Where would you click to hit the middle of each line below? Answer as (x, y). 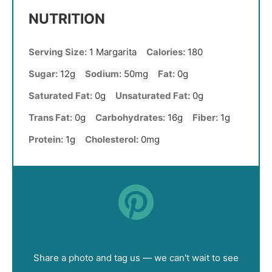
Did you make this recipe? (136, 237)
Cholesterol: (112, 140)
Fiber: (205, 118)
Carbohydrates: (130, 118)
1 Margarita (113, 52)
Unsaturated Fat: (153, 96)
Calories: (166, 52)
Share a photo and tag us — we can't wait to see (136, 258)
